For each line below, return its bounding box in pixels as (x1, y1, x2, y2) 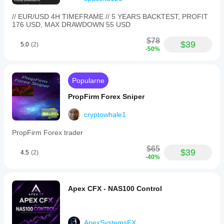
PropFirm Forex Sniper (68, 92, 144, 100)
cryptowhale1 (84, 110, 126, 118)
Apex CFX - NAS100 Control (68, 184, 162, 192)
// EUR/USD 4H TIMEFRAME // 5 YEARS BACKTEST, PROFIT (12, 12, 208, 20)
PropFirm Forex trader (12, 128, 83, 136)
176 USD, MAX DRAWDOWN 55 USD (12, 20, 130, 28)
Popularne (72, 76, 104, 84)
